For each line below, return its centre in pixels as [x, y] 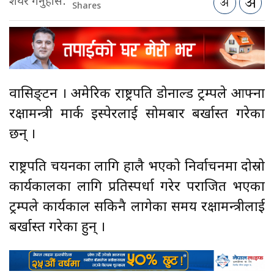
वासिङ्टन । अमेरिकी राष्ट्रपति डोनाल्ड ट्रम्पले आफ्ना [137, 94]
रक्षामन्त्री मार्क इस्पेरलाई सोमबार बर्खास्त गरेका [137, 114]
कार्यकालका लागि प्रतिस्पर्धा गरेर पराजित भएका [137, 187]
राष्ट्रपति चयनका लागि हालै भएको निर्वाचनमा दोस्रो [137, 167]
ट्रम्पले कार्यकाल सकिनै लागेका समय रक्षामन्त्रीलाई [137, 207]
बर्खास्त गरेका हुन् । [61, 228]
